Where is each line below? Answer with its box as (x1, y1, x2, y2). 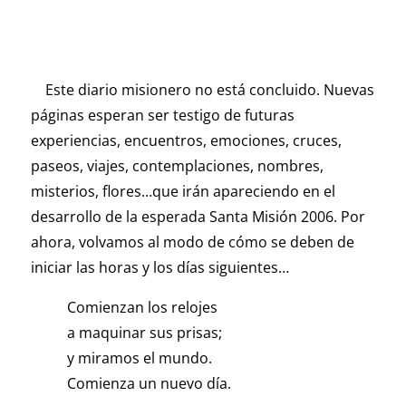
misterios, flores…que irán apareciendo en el (30, 181, 335, 202)
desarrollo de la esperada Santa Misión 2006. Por (30, 207, 365, 227)
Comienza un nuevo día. (66, 373, 231, 394)
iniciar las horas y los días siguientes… (30, 257, 289, 278)
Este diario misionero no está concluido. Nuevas (30, 80, 374, 101)
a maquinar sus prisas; (66, 323, 222, 343)
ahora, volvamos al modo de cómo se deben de (30, 232, 354, 253)
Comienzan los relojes (66, 297, 217, 318)
